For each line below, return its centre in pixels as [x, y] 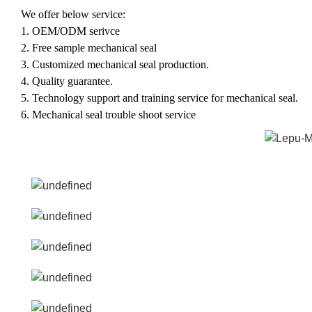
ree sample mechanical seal [97, 47]
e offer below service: [78, 14]
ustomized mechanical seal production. [124, 64]
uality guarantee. [77, 81]
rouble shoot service [152, 114]
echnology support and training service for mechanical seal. [168, 97]
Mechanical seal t [70, 114]
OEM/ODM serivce [76, 31]
